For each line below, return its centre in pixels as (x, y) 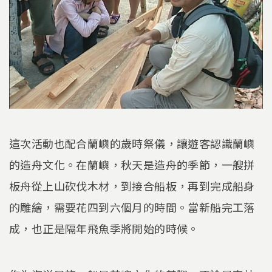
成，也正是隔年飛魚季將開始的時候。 (104, 229)
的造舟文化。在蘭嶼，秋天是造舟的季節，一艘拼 (132, 165)
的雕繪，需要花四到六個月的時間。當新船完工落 (132, 207)
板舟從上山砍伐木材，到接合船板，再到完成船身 (132, 186)
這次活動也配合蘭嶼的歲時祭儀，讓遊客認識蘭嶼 (132, 144)
